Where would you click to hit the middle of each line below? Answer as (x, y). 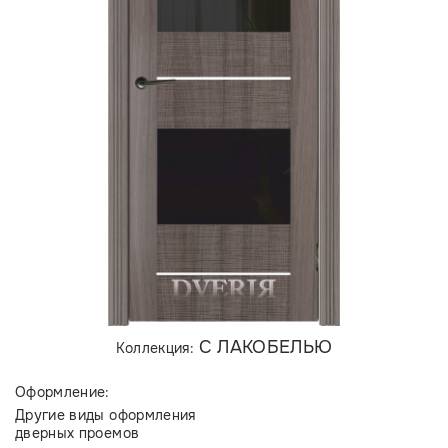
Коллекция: (157, 348)
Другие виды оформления (105, 415)
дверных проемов (77, 433)
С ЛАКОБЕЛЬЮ (265, 347)
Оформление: (62, 392)
